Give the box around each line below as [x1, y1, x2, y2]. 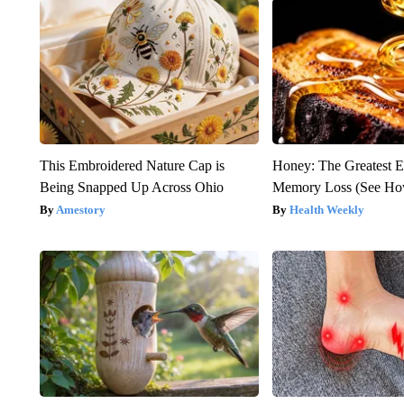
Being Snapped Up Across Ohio [39, 179, 224, 196]
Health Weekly [289, 203, 365, 217]
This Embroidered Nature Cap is [39, 158, 225, 174]
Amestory [55, 203, 106, 217]
